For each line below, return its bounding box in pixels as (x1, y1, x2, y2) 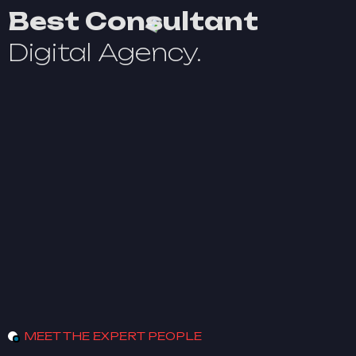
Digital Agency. (8, 37, 202, 67)
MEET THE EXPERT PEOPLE (24, 329, 202, 342)
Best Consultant (8, 6, 258, 36)
